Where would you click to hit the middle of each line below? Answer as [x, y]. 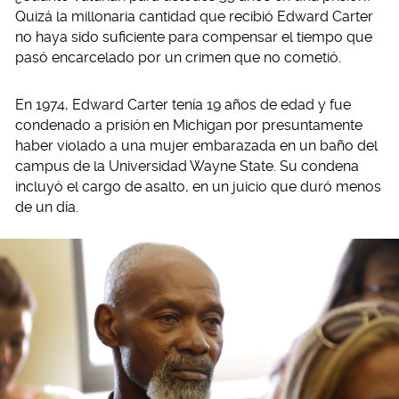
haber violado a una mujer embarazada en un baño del [196, 146]
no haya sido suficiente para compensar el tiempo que [194, 37]
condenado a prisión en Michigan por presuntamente [189, 125]
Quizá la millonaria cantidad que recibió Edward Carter [194, 16]
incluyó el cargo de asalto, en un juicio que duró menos [198, 187]
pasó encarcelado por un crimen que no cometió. [178, 57]
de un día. [47, 207]
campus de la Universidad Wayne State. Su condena [187, 166]
